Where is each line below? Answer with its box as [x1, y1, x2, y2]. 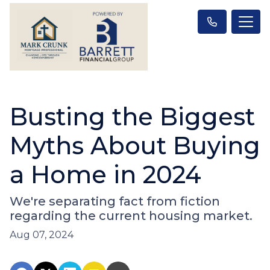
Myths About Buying [10, 130, 260, 160]
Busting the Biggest [10, 101, 255, 131]
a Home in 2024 [10, 159, 201, 189]
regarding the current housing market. [10, 208, 253, 223]
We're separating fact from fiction [10, 193, 220, 209]
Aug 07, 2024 [10, 228, 74, 240]
